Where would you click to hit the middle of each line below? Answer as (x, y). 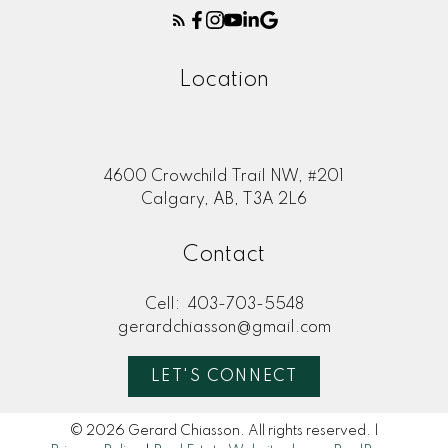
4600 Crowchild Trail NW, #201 (224, 176)
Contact (224, 254)
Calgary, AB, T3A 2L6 (224, 199)
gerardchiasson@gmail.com (224, 327)
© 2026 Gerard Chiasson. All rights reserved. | (224, 431)
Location (224, 79)
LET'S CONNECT (224, 376)
